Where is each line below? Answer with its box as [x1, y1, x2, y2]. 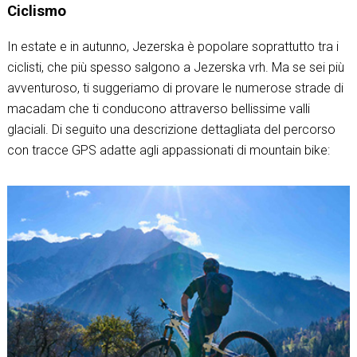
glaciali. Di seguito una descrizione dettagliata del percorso [6, 121, 335, 137]
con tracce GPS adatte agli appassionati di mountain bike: [6, 142, 330, 158]
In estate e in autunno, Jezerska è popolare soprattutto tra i [6, 38, 339, 54]
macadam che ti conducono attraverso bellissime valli [6, 100, 310, 116]
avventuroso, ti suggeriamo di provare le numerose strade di [6, 80, 343, 96]
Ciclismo [6, 2, 66, 21]
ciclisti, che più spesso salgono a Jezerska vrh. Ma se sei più [6, 59, 344, 75]
